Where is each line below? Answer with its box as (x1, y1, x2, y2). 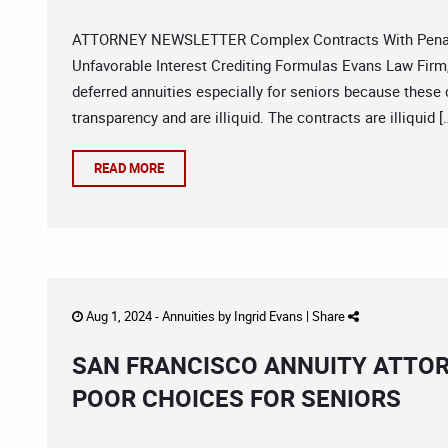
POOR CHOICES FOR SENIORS (72, 382, 401, 414)
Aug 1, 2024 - (83, 307, 162, 325)
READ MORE (94, 159, 164, 177)
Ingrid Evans (234, 307, 303, 325)
